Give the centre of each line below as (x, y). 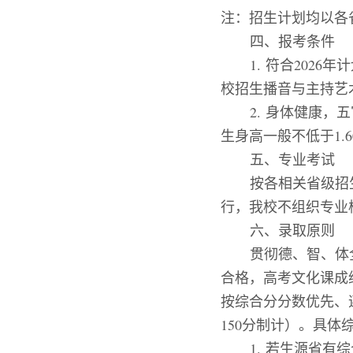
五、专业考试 (292, 159)
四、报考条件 (292, 41)
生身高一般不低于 (277, 136)
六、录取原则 (292, 230)
